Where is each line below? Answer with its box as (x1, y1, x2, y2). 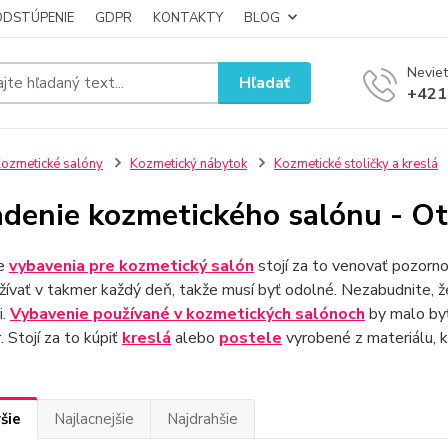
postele (218, 327, 282, 349)
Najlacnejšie (53, 409, 134, 429)
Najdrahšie (166, 409, 238, 429)
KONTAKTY (153, 9, 223, 27)
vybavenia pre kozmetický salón (8, 255, 254, 277)
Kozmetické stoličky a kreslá (273, 155, 438, 173)
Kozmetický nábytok (129, 155, 247, 173)
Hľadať (239, 71, 291, 94)
